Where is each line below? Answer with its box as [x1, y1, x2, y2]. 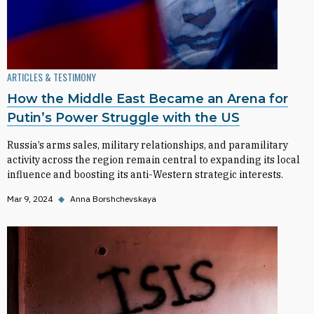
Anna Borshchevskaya [70, 193, 156, 204]
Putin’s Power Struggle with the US [7, 110, 240, 125]
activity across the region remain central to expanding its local [7, 153, 300, 166]
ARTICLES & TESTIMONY [7, 69, 96, 84]
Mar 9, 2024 [7, 193, 53, 204]
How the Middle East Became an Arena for [7, 91, 288, 107]
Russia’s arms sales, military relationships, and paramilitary [7, 139, 288, 151]
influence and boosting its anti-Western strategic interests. [7, 168, 283, 181]
